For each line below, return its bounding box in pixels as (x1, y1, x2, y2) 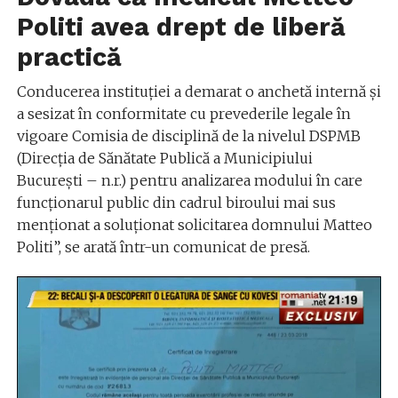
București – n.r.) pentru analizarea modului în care (16, 171, 362, 189)
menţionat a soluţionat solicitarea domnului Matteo (16, 215, 372, 234)
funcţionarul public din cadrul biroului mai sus (16, 193, 336, 211)
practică (16, 41, 122, 72)
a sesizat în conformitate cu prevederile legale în (16, 104, 351, 123)
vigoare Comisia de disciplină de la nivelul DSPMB (16, 126, 361, 145)
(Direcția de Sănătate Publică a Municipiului (16, 148, 313, 167)
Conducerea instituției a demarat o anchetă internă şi (16, 82, 381, 100)
